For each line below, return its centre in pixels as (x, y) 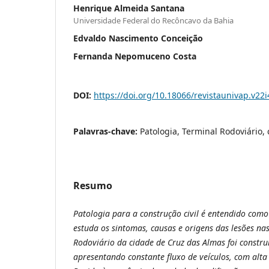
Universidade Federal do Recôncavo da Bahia (153, 20)
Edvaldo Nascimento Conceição (138, 38)
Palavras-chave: (107, 131)
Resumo (93, 185)
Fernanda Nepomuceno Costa (135, 56)
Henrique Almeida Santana (129, 8)
